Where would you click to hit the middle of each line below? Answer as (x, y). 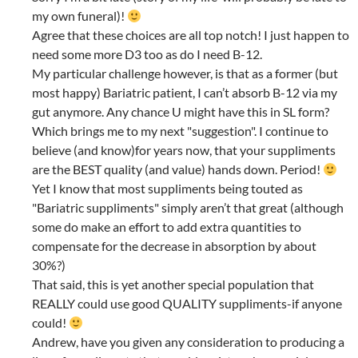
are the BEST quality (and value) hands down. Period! (177, 169)
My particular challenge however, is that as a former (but (185, 74)
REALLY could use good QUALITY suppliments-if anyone (187, 304)
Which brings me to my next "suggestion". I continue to (180, 131)
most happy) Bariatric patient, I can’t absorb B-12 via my (185, 93)
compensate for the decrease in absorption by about (174, 246)
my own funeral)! (80, 16)
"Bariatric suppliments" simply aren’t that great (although (188, 208)
